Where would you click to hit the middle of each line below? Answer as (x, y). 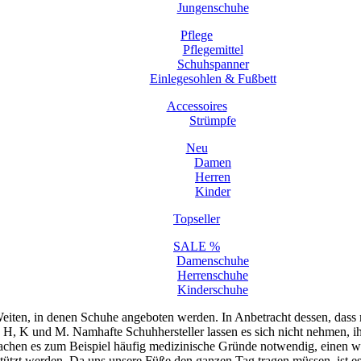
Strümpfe (213, 120)
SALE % (197, 246)
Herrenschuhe (213, 275)
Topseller (197, 219)
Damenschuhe (213, 261)
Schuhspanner (213, 64)
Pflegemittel (213, 50)
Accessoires (197, 106)
